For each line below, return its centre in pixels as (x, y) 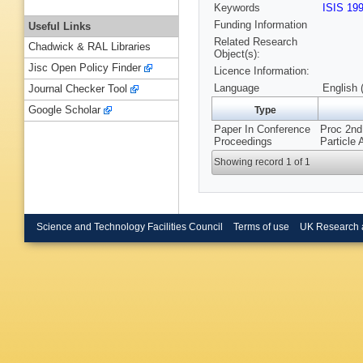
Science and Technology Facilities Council (130, 226)
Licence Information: (262, 71)
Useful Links (60, 26)
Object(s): (237, 54)
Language (237, 88)
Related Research (256, 42)
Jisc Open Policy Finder (85, 68)
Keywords (237, 8)
